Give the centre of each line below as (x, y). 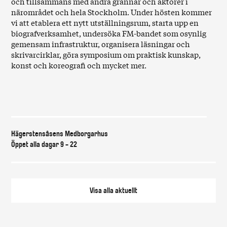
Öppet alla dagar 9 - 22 (71, 145)
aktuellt (126, 190)
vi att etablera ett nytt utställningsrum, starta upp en (105, 23)
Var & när (31, 99)
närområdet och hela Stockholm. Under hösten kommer (112, 12)
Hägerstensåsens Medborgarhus (60, 134)
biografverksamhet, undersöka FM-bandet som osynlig (109, 33)
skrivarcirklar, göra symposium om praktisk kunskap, (106, 54)
